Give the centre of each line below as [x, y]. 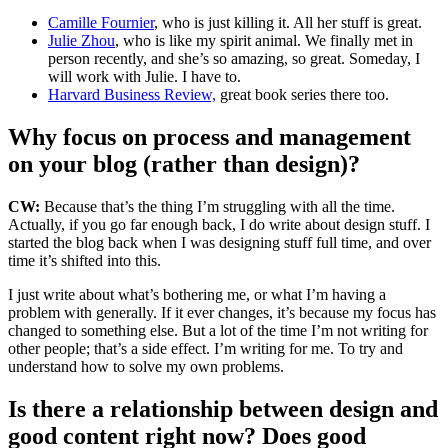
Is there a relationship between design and [223, 408]
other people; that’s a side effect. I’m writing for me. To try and [205, 348]
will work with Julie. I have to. [144, 76]
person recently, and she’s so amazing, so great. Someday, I [234, 58]
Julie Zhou [81, 40]
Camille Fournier [101, 22]
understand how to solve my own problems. [146, 366]
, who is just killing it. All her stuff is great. [288, 22]
